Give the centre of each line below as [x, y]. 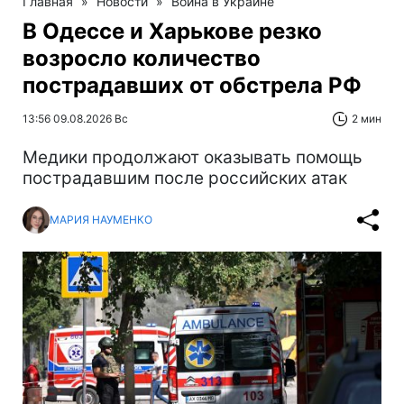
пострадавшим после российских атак [185, 178]
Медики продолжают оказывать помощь [193, 157]
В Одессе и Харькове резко [172, 31]
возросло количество [142, 58]
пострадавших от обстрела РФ [192, 85]
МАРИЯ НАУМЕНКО [101, 220]
